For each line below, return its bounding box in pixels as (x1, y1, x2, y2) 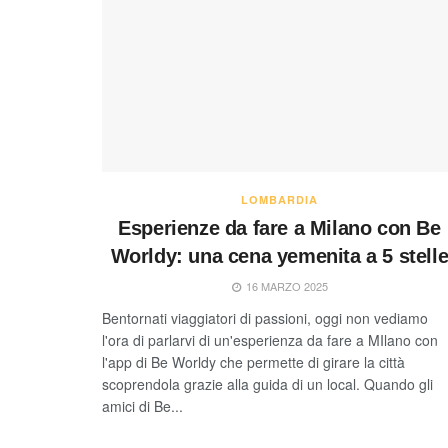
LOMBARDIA (241, 191, 318, 207)
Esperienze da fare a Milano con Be (118, 216, 441, 239)
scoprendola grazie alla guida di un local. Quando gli (102, 373, 433, 394)
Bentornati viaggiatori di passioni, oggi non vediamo (102, 307, 428, 328)
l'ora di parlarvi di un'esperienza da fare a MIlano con (102, 329, 438, 350)
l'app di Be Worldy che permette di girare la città (102, 351, 405, 372)
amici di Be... (102, 395, 183, 416)
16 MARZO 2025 (242, 277, 328, 294)
